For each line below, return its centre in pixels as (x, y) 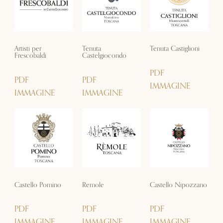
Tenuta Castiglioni (175, 49)
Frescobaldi (30, 56)
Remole (93, 185)
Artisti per (28, 49)
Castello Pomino (38, 185)
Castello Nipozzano (179, 185)
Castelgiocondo (104, 56)
